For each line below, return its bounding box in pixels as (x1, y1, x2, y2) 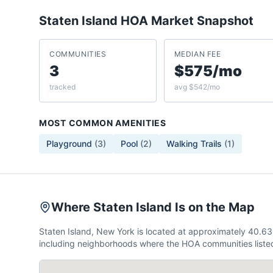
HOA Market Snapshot (118, 13, 253, 28)
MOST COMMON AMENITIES (39, 118, 166, 128)
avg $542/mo (174, 82, 220, 91)
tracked (49, 82, 76, 91)
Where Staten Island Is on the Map (51, 200, 255, 214)
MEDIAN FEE (174, 49, 221, 58)
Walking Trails (166, 138, 222, 149)
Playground (46, 138, 92, 149)
